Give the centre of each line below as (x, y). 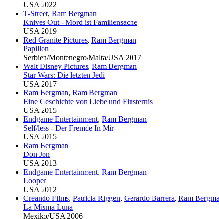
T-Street (36, 14)
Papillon (36, 49)
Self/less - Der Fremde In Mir (69, 128)
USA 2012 (40, 190)
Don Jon (37, 154)
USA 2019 (40, 31)
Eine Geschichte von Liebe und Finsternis (88, 102)
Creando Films (46, 198)
